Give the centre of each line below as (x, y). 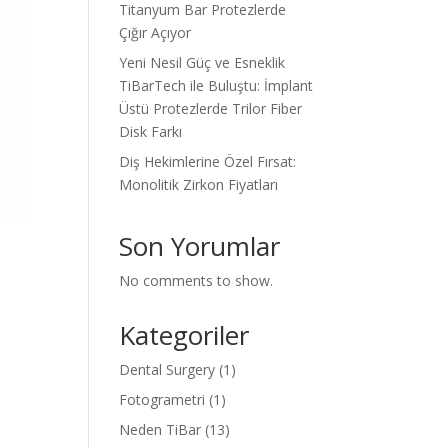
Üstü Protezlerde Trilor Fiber (211, 108)
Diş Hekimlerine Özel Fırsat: (208, 161)
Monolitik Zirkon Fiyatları (199, 184)
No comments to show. (196, 280)
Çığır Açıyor (155, 32)
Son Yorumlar (200, 246)
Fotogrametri (162, 399)
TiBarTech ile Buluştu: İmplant (216, 85)
